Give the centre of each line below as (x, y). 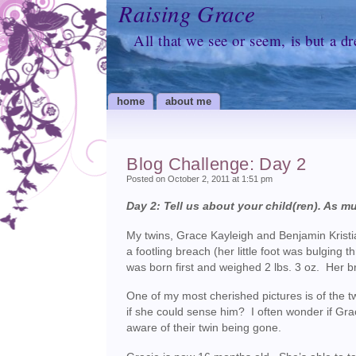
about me (189, 101)
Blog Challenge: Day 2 (217, 164)
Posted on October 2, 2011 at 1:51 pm (200, 179)
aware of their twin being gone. (204, 328)
